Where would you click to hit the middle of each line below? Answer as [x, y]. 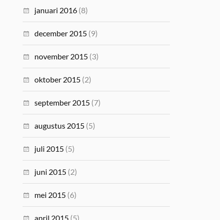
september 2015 [62, 102]
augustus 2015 [60, 125]
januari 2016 [56, 10]
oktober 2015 [58, 79]
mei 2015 [50, 195]
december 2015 [61, 33]
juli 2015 [49, 149]
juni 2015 [51, 172]
